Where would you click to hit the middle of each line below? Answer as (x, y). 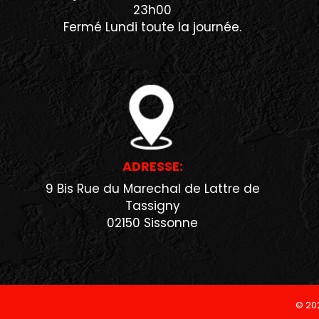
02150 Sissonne (152, 223)
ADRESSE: (152, 167)
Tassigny (152, 206)
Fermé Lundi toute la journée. (152, 27)
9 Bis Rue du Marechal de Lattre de (152, 189)
